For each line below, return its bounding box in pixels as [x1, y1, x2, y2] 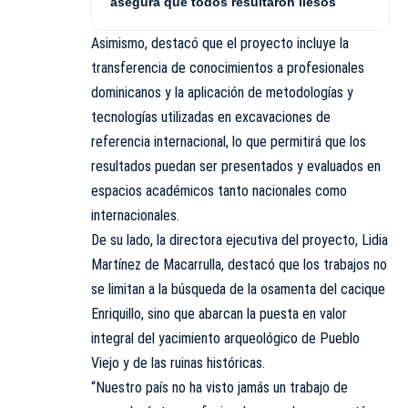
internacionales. [91, 206, 179, 224]
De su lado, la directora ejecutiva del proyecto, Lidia [91, 230, 388, 249]
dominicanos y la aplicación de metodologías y [91, 83, 353, 101]
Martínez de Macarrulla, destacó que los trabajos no [91, 255, 387, 273]
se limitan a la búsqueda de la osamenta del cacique [91, 280, 385, 298]
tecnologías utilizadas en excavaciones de [91, 107, 331, 126]
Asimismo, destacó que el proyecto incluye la [91, 34, 349, 52]
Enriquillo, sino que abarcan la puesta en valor [91, 304, 347, 322]
